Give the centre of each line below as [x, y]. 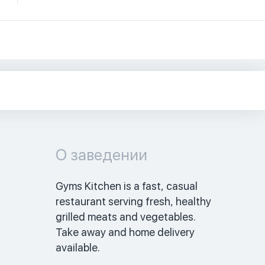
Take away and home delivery [125, 232]
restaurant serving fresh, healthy [133, 201]
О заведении [101, 154]
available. [79, 247]
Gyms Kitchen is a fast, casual [126, 186]
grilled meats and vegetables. [125, 216]
